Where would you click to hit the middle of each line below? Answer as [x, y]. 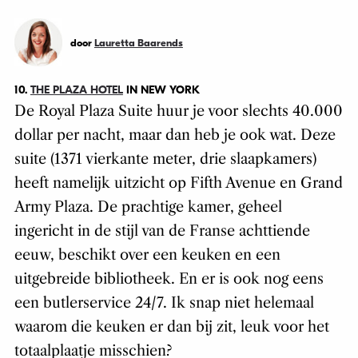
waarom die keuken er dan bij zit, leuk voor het [171, 326]
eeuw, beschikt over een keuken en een [147, 255]
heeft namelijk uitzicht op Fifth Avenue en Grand [178, 183]
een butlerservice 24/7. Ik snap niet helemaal [164, 302]
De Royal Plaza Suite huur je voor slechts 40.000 [178, 111]
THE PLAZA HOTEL [76, 89]
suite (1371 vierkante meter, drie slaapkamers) [165, 159]
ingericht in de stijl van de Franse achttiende [162, 231]
